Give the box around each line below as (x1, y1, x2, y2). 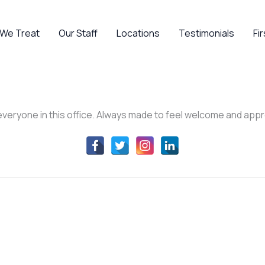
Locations (117, 26, 160, 40)
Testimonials (179, 26, 234, 40)
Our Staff (59, 26, 98, 40)
